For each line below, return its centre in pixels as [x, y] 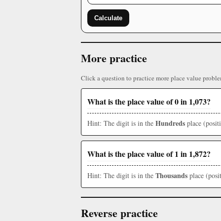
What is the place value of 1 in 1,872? [149, 154]
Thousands [171, 176]
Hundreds [170, 123]
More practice [114, 58]
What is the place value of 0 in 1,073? [149, 102]
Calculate [108, 18]
